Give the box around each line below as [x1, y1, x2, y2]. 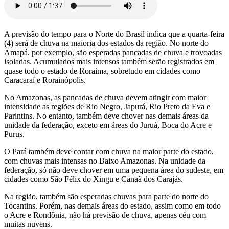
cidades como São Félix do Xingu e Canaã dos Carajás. [4, 174, 185, 184]
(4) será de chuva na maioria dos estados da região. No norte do [4, 38, 209, 48]
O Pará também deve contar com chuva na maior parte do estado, [4, 147, 214, 156]
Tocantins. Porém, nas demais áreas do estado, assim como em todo [4, 201, 221, 210]
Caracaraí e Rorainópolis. [4, 75, 88, 84]
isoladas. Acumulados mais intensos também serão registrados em [4, 57, 214, 66]
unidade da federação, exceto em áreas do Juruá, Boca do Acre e [4, 120, 212, 129]
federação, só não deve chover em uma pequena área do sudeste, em [4, 165, 223, 174]
